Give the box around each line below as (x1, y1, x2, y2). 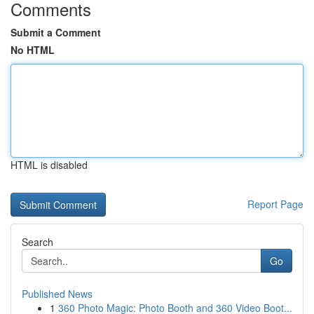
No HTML (11, 43, 55, 57)
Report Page (247, 197, 303, 211)
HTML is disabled (11, 158, 88, 172)
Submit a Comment (11, 25, 101, 39)
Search (22, 235, 53, 249)
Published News (22, 287, 93, 301)
